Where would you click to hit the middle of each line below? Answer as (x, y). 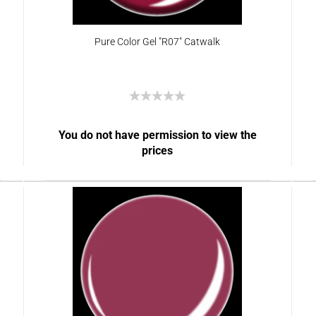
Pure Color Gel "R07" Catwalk (157, 42)
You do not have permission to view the (157, 135)
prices (158, 151)
